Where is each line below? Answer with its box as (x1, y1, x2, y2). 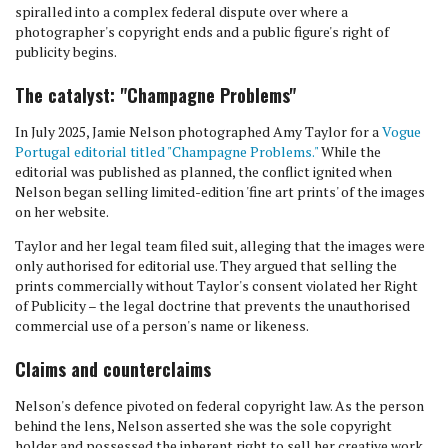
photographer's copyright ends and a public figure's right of (15, 22, 389, 41)
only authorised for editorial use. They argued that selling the (15, 256, 397, 275)
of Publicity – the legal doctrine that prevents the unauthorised (15, 296, 410, 315)
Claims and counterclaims (15, 356, 211, 382)
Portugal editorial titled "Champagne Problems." (15, 142, 318, 161)
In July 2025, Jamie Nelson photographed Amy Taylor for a (15, 122, 382, 141)
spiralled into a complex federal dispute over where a (15, 2, 348, 21)
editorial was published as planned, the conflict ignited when (15, 162, 392, 181)
